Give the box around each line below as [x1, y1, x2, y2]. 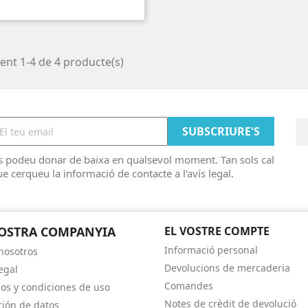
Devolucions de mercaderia [164, 261, 290, 274]
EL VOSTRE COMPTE [164, 223, 269, 239]
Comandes [164, 279, 213, 292]
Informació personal [164, 243, 258, 256]
